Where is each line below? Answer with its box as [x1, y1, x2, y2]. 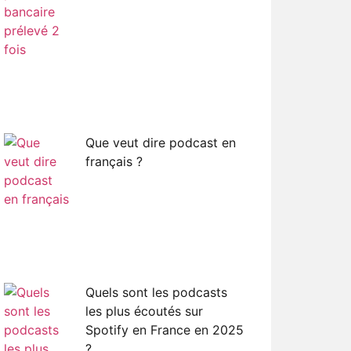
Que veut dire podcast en [85, 134, 236, 150]
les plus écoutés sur [85, 302, 203, 319]
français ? [85, 153, 143, 169]
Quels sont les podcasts [85, 284, 227, 300]
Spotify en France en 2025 [85, 321, 244, 338]
